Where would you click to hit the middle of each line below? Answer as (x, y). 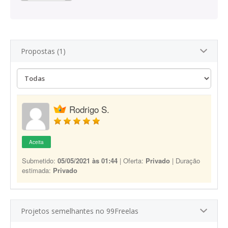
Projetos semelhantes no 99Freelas (80, 211)
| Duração (185, 161)
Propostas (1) (43, 51)
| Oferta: (132, 161)
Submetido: (40, 161)
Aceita (36, 142)
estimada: (37, 170)
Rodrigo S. (89, 109)
